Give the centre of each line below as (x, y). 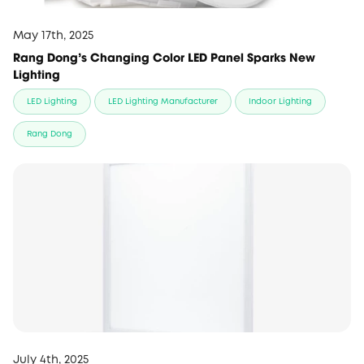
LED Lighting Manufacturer (163, 102)
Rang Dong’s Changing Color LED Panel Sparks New (164, 57)
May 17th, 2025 (53, 36)
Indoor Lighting (280, 102)
